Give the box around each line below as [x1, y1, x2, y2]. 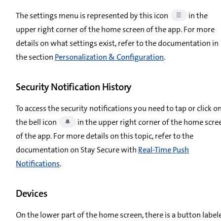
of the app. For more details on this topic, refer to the [16, 130, 193, 141]
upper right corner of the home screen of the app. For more [16, 24, 215, 35]
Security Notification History [16, 80, 132, 93]
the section [16, 51, 55, 62]
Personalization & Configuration [55, 51, 164, 62]
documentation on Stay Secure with [16, 144, 138, 155]
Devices [16, 186, 47, 200]
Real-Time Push [138, 144, 189, 155]
